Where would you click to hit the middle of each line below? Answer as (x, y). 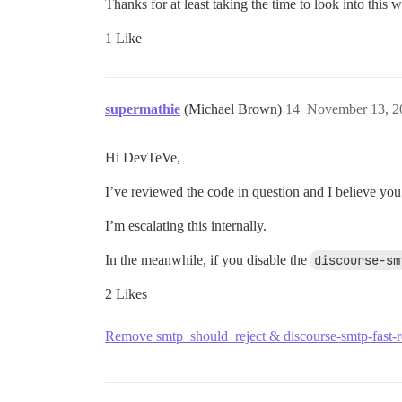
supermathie (143, 109)
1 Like (123, 39)
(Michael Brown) (235, 109)
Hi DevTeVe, (143, 158)
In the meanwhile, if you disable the (208, 260)
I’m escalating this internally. (186, 226)
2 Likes (126, 294)
